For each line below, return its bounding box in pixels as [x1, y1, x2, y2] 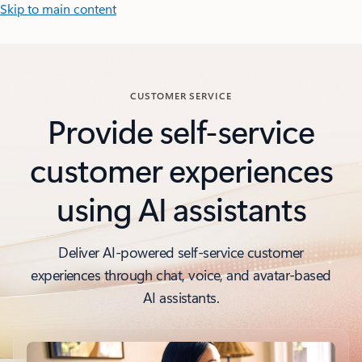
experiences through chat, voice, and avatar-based [31, 265, 331, 284]
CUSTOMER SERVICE [129, 89, 233, 102]
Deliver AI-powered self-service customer [58, 242, 304, 262]
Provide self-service [48, 109, 314, 152]
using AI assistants [56, 187, 306, 229]
